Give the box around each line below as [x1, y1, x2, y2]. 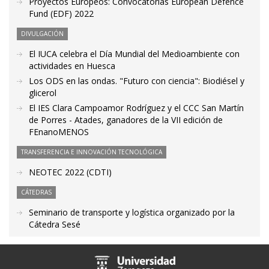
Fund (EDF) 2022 [29, 8, 94, 20]
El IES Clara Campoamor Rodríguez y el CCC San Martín [29, 102, 244, 114]
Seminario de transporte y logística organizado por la [29, 207, 235, 219]
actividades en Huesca [29, 60, 115, 72]
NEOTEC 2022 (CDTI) [29, 166, 112, 178]
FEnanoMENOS [29, 126, 89, 138]
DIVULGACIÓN [21, 29, 64, 38]
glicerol [29, 87, 56, 99]
